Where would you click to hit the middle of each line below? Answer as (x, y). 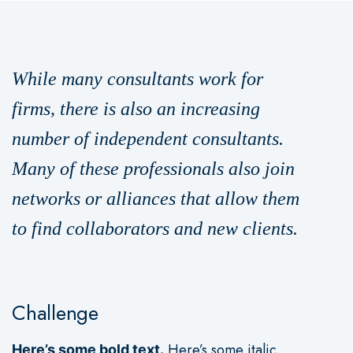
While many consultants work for (137, 79)
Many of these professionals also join (153, 169)
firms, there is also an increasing (136, 109)
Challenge (55, 313)
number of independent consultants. (148, 139)
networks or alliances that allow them (156, 199)
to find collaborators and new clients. (155, 229)
